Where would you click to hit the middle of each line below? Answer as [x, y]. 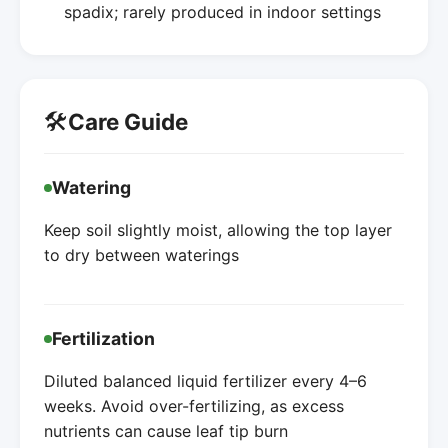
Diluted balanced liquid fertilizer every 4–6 [205, 380]
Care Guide [128, 122]
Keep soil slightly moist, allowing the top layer [218, 229]
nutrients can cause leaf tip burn [166, 430]
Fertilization [103, 338]
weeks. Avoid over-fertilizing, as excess [194, 405]
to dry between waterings [141, 254]
